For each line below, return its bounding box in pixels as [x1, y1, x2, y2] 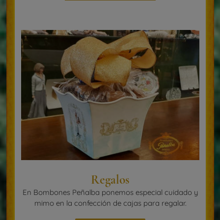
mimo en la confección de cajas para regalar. [34, 198, 187, 208]
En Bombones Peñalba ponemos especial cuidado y [22, 188, 198, 197]
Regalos [91, 172, 130, 188]
